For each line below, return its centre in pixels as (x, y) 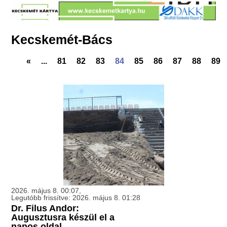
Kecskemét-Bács (62, 40)
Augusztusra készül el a (63, 218)
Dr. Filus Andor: (45, 209)
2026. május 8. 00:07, (46, 191)
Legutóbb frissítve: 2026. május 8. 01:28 (76, 198)
